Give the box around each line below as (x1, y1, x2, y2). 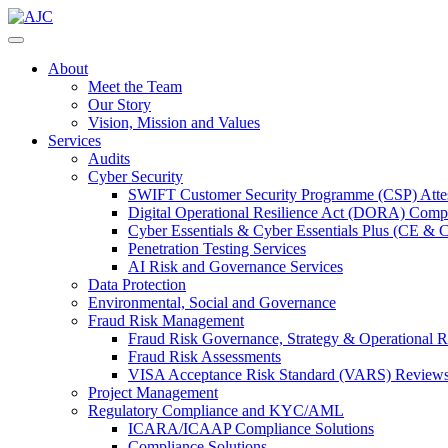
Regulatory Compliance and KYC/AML (88, 402, 344, 419)
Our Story (88, 96, 151, 113)
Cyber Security (88, 168, 183, 185)
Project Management (88, 384, 218, 401)
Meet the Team (88, 78, 182, 95)
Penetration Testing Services (128, 240, 306, 257)
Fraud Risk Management (88, 312, 244, 329)
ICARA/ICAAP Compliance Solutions (128, 420, 374, 437)
